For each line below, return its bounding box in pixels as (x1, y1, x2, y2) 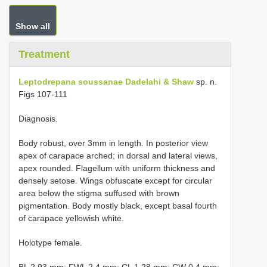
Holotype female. (18, 238, 82, 247)
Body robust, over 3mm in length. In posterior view (18, 138, 208, 148)
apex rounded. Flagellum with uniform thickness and (18, 163, 215, 173)
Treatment (18, 48, 70, 60)
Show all (15, 21, 50, 31)
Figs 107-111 (18, 89, 67, 99)
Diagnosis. (18, 114, 58, 123)
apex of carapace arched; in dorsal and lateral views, (18, 151, 218, 160)
